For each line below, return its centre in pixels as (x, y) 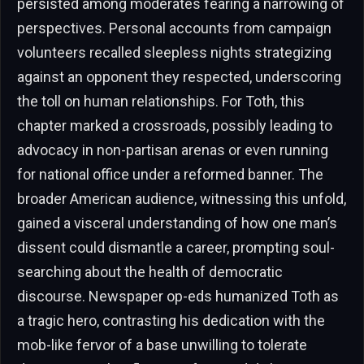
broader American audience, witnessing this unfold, (182, 198)
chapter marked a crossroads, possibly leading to (175, 125)
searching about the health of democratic (150, 271)
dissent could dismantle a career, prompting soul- (176, 247)
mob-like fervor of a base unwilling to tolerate (162, 344)
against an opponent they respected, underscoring (179, 76)
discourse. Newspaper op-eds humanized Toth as (178, 296)
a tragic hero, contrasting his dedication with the (171, 320)
